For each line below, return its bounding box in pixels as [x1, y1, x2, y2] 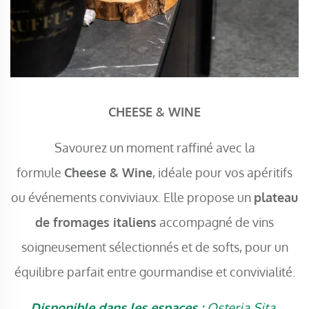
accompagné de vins [157, 214, 274, 230]
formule [17, 164, 64, 181]
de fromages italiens [35, 214, 157, 230]
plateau [254, 189, 298, 206]
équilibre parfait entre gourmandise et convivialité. [14, 263, 295, 280]
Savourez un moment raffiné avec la [54, 139, 255, 156]
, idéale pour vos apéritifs [152, 164, 292, 181]
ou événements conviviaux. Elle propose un [11, 189, 254, 206]
